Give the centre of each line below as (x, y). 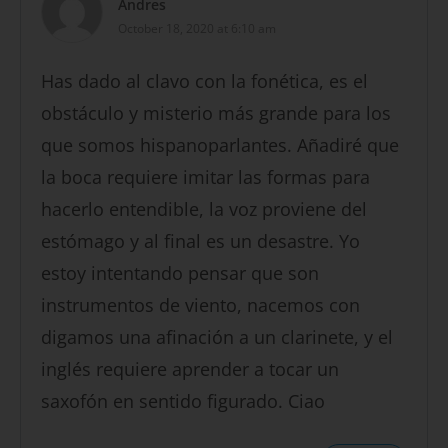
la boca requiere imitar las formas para (205, 177)
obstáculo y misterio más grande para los (216, 113)
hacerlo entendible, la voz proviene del (204, 209)
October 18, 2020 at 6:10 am (197, 29)
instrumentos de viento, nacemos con (200, 305)
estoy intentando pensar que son (180, 273)
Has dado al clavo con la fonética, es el (204, 81)
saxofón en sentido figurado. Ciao (183, 401)
